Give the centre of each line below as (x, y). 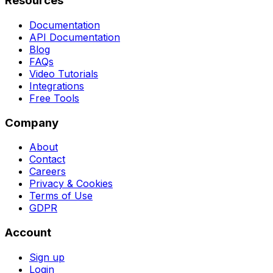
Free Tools (54, 98)
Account (28, 233)
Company (32, 122)
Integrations (57, 86)
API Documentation (75, 37)
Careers (48, 172)
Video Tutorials (64, 74)
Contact (47, 159)
